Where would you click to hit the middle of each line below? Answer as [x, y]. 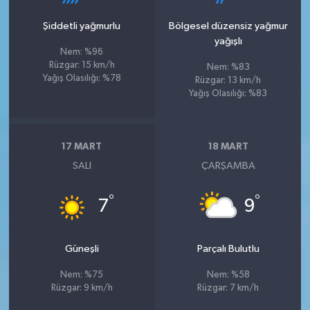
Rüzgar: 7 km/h [228, 288]
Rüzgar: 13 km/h [228, 80]
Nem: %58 [228, 275]
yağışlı [228, 41]
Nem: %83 [228, 67]
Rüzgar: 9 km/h [82, 288]
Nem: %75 [82, 275]
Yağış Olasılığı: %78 [82, 78]
